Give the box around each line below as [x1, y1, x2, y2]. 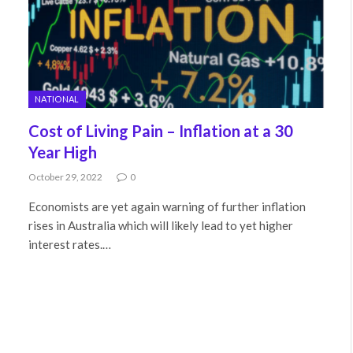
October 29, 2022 [28, 170, 102, 183]
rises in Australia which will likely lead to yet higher [28, 217, 293, 232]
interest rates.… [28, 236, 111, 251]
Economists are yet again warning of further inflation [28, 199, 306, 214]
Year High [28, 142, 97, 162]
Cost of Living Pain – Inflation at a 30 [28, 121, 293, 140]
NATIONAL [35, 93, 80, 104]
